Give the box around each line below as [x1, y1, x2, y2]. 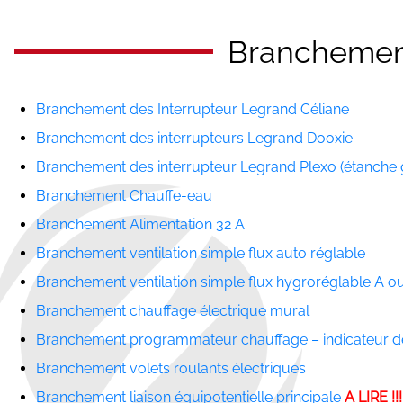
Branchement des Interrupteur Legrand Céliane [36, 100, 349, 118]
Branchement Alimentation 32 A [36, 215, 245, 233]
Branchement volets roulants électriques [36, 359, 306, 377]
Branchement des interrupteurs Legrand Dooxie [36, 129, 353, 147]
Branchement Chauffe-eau [36, 186, 212, 204]
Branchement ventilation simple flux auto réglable [36, 244, 365, 262]
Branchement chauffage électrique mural [36, 301, 309, 319]
